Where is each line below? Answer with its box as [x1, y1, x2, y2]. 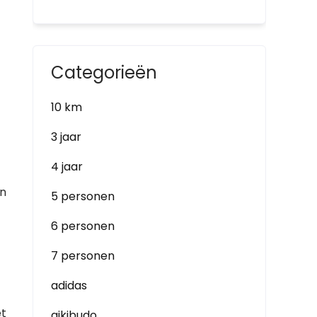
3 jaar [51, 129, 81, 145]
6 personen [51, 218, 115, 234]
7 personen [51, 248, 115, 264]
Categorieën [51, 61, 157, 84]
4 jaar [51, 158, 83, 175]
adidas [51, 277, 87, 294]
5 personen [51, 188, 115, 204]
